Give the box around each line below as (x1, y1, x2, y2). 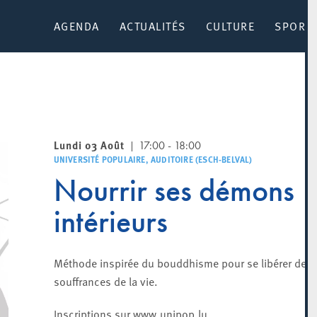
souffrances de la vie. (53, 273, 158, 289)
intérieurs (53, 203, 168, 241)
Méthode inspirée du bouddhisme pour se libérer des (53, 255, 312, 270)
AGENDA (53, 18, 100, 33)
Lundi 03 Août (53, 137, 125, 153)
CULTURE (205, 18, 255, 33)
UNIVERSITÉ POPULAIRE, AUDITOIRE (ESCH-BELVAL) (53, 153, 253, 166)
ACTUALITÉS (119, 18, 186, 33)
